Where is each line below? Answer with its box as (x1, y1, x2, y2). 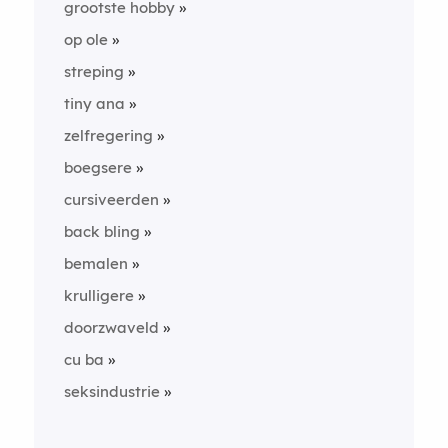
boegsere (63, 158, 132, 177)
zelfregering (63, 126, 153, 145)
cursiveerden (63, 190, 159, 209)
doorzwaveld (63, 318, 159, 337)
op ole (63, 30, 108, 49)
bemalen (63, 254, 128, 273)
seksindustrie (63, 382, 160, 401)
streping (63, 62, 124, 81)
